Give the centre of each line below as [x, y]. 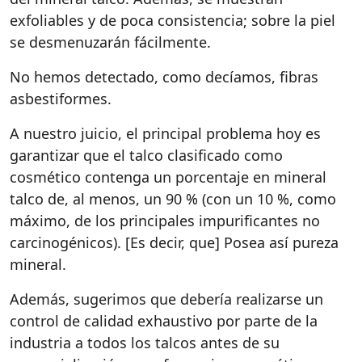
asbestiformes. [65, 99]
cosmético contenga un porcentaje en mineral [168, 177]
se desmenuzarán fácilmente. [112, 42]
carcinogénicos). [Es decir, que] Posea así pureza [174, 242]
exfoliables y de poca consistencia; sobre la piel [173, 20]
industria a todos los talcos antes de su [145, 343]
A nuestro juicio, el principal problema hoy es [165, 133]
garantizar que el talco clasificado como [146, 155]
